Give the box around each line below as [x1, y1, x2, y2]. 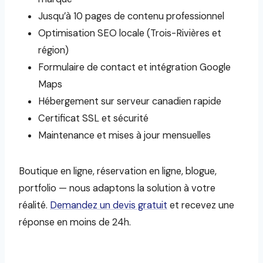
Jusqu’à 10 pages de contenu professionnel [38, 9, 224, 22]
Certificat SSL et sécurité [38, 112, 149, 124]
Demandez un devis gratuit [50, 198, 167, 211]
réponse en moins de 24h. [19, 215, 131, 228]
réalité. [19, 198, 50, 211]
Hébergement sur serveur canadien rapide [38, 95, 221, 107]
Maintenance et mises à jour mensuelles [38, 129, 211, 141]
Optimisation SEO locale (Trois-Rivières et [38, 26, 221, 39]
